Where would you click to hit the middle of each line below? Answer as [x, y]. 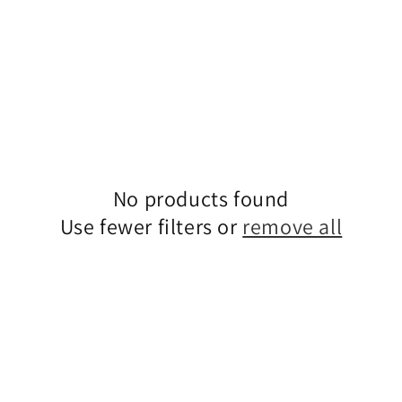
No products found [201, 198]
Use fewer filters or [151, 226]
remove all [293, 226]
